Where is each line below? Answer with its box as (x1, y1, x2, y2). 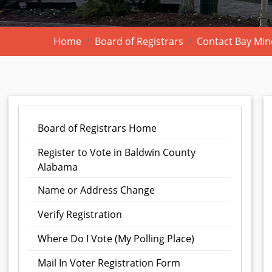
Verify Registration (38, 208, 122, 222)
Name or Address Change (38, 183, 155, 197)
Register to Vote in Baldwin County (38, 146, 195, 160)
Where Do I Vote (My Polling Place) (38, 232, 194, 246)
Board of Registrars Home (38, 121, 157, 135)
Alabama (38, 160, 78, 174)
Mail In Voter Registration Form (38, 256, 180, 270)
